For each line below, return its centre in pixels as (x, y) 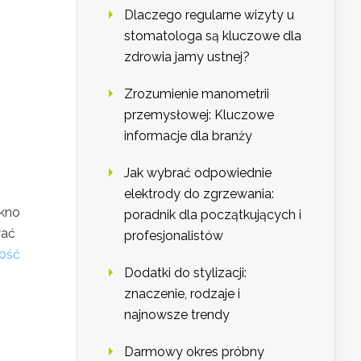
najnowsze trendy (177, 315)
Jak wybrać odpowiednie (198, 173)
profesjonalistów (174, 236)
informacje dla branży (188, 136)
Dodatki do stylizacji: (185, 273)
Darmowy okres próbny (194, 352)
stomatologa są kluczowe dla (213, 36)
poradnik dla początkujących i (213, 215)
